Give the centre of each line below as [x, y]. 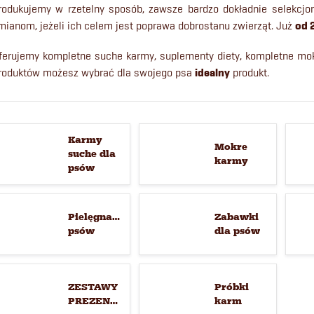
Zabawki [237, 217]
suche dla [92, 154]
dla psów [237, 231]
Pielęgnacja [97, 217]
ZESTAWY [93, 287]
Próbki [232, 287]
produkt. [250, 73]
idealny [212, 73]
